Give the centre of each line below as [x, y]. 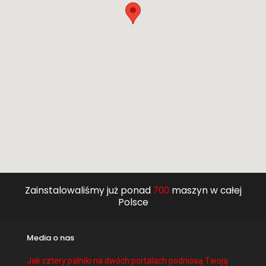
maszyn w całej [205, 190]
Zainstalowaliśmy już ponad [89, 190]
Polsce [133, 202]
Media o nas [50, 238]
